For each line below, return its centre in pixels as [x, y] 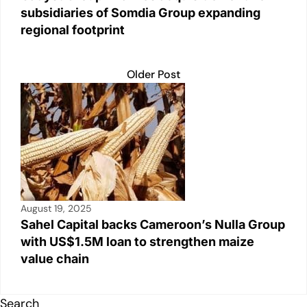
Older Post [153, 74]
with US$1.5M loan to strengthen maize [137, 241]
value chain [55, 258]
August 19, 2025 [56, 208]
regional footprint [73, 29]
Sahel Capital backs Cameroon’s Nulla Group [153, 224]
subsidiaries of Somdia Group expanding [140, 12]
